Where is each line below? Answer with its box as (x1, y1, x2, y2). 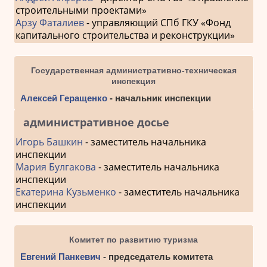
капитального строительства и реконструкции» (15, 29, 235, 42)
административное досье (23, 115, 169, 130)
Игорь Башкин (15, 135, 83, 149)
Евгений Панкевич (20, 252, 101, 262)
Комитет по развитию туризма (69, 235, 198, 245)
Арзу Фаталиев (15, 16, 84, 30)
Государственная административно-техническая (30, 66, 237, 76)
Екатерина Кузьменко (15, 185, 116, 199)
